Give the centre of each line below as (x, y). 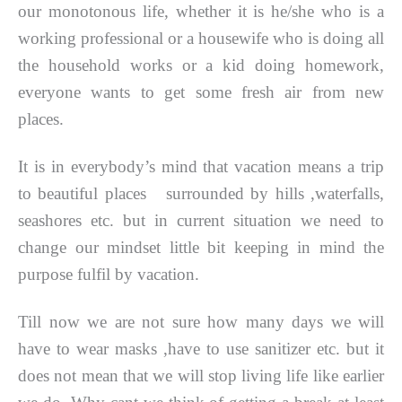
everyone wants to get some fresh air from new (201, 92)
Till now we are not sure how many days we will (201, 322)
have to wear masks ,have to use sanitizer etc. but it (201, 349)
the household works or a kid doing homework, (201, 65)
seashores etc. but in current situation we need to (201, 220)
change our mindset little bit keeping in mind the (201, 247)
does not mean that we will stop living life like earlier (201, 376)
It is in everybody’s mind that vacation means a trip (201, 166)
